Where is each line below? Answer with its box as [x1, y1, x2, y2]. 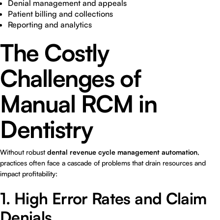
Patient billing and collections [8, 9, 113, 19]
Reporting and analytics [8, 20, 92, 29]
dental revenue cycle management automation [47, 148, 197, 156]
